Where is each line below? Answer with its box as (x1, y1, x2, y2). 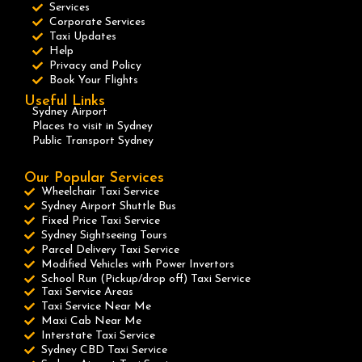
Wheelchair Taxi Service (41, 186, 160, 199)
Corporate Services (49, 16, 146, 29)
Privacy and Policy (49, 60, 142, 73)
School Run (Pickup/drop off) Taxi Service (41, 273, 251, 286)
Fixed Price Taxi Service (41, 215, 161, 228)
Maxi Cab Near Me (41, 315, 142, 328)
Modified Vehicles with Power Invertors (41, 259, 235, 271)
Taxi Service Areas (41, 286, 134, 299)
